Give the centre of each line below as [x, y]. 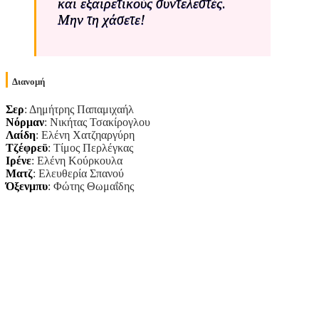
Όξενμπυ [27, 187]
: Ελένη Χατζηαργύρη [85, 135]
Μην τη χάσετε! [101, 20]
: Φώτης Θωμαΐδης [91, 187]
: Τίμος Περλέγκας [90, 148]
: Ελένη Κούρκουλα [77, 161]
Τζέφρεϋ [27, 148]
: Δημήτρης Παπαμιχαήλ [79, 110]
